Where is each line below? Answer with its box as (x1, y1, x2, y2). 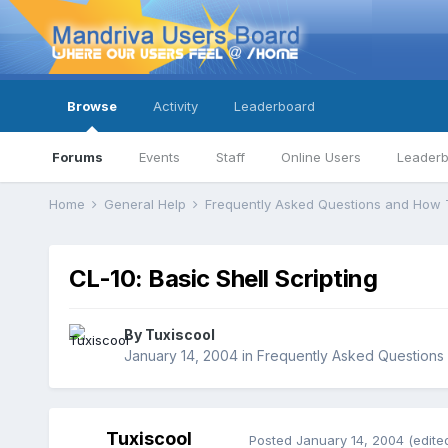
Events (138, 149, 180, 165)
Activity (152, 98, 198, 114)
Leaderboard (233, 98, 315, 114)
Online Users (280, 149, 361, 165)
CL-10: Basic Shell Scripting (68, 264, 378, 294)
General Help (103, 196, 190, 212)
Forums (51, 149, 103, 165)
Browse (66, 98, 117, 114)
